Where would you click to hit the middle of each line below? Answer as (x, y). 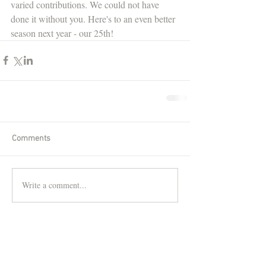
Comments (31, 138)
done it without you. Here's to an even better (94, 18)
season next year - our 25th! (63, 33)
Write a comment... (54, 185)
